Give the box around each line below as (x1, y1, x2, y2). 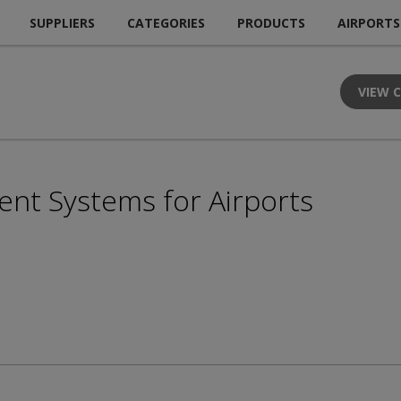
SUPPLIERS (30, 13, 95, 31)
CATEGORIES (127, 13, 205, 31)
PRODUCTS (237, 13, 305, 31)
